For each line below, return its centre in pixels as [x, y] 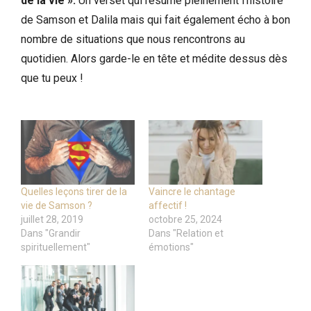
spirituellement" [56, 247]
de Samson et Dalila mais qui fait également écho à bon [155, 19]
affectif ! [168, 206]
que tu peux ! [52, 78]
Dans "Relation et [186, 234]
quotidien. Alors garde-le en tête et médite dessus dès [154, 58]
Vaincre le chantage [192, 192]
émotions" [171, 247]
